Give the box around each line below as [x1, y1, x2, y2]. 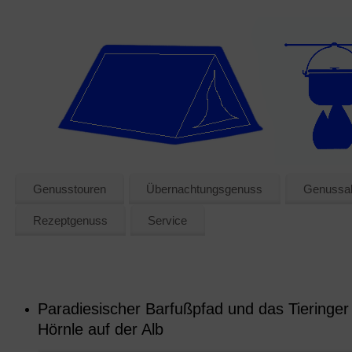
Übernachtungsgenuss [146, 181, 263, 196]
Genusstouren [32, 181, 106, 196]
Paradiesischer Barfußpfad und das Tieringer [38, 300, 349, 317]
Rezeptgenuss [32, 213, 108, 227]
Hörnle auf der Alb [38, 321, 163, 338]
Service [148, 213, 188, 227]
